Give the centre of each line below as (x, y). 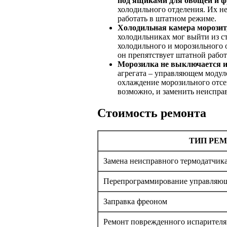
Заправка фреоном (135, 201)
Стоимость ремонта (152, 113)
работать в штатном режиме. (167, 18)
